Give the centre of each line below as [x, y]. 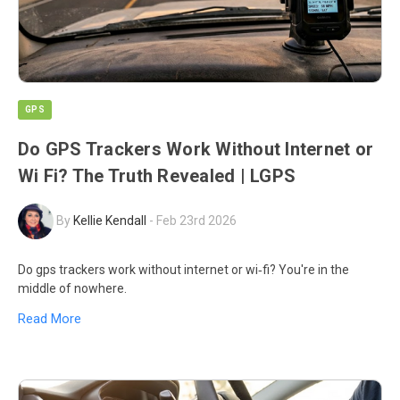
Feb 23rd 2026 [196, 220]
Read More [50, 319]
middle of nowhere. [72, 288]
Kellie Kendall [110, 220]
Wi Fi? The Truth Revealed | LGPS [157, 175]
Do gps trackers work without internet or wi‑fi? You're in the [183, 269]
